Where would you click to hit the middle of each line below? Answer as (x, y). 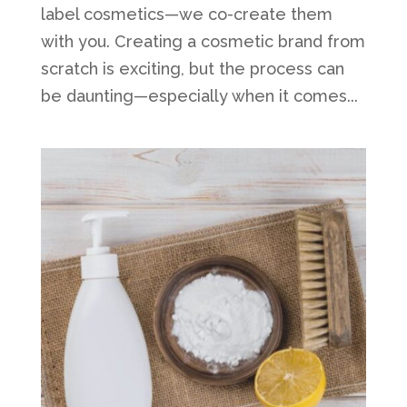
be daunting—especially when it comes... (199, 96)
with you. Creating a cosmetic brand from (203, 42)
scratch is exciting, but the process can (192, 69)
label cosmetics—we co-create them (186, 15)
